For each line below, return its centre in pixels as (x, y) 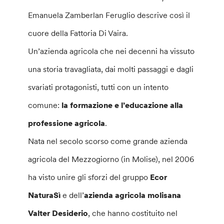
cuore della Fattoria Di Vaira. (78, 33)
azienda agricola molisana (133, 195)
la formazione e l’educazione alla (122, 105)
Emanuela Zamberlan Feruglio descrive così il (109, 15)
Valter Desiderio (58, 213)
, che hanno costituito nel (133, 213)
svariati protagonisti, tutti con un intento (98, 87)
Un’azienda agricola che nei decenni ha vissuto (111, 51)
